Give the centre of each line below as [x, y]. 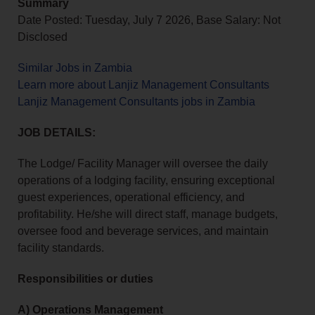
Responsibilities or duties [85, 279]
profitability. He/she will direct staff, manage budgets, [148, 214]
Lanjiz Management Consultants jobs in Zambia [136, 102]
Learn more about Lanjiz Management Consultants [143, 85]
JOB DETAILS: [57, 133]
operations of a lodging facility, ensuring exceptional [146, 181]
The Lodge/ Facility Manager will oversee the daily [143, 164]
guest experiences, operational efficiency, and [131, 198]
